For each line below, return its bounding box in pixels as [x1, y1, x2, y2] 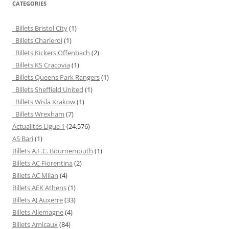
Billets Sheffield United [12, 85, 83, 94]
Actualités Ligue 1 [12, 122, 65, 131]
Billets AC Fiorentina [12, 158, 73, 168]
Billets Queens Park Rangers [12, 73, 100, 82]
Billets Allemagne [12, 208, 63, 217]
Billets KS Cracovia [12, 60, 70, 70]
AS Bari [12, 134, 33, 143]
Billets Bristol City [12, 24, 67, 33]
